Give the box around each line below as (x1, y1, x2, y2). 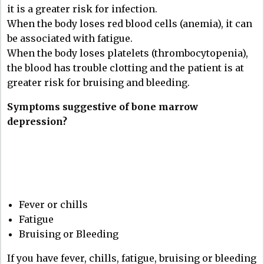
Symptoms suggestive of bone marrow (7, 100, 198, 113)
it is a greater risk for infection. (7, 2, 157, 15)
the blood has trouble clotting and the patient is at (7, 61, 244, 74)
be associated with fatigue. (7, 32, 133, 44)
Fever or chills (19, 198, 88, 210)
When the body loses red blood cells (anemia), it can (7, 17, 252, 29)
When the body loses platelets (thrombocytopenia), (7, 47, 248, 59)
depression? (7, 115, 67, 127)
